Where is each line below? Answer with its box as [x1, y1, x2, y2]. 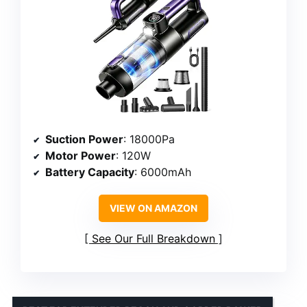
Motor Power [45, 149, 116, 163]
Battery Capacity [45, 165, 134, 180]
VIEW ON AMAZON [110, 202, 197, 214]
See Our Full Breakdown [92, 232, 215, 246]
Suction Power [45, 132, 123, 147]
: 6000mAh [134, 165, 191, 180]
